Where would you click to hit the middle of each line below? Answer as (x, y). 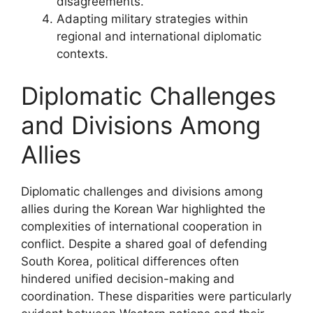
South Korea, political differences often (130, 261)
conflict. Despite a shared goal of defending (144, 243)
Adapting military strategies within (152, 19)
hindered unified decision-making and (128, 278)
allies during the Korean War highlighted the (143, 209)
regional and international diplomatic (159, 36)
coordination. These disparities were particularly (156, 296)
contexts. (82, 54)
